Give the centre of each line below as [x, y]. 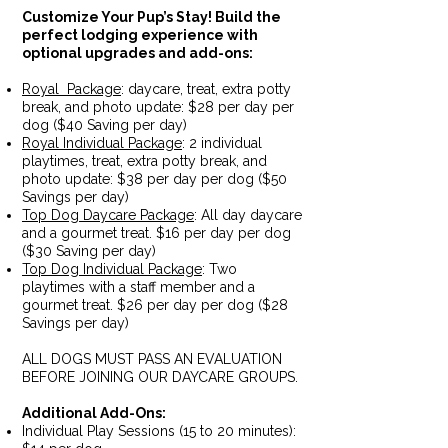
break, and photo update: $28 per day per [158, 107]
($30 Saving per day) [89, 251]
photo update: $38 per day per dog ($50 [154, 179]
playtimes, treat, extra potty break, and [144, 161]
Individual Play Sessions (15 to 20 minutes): [159, 431]
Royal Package [71, 89]
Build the [248, 17]
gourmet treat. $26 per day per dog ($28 [155, 305]
